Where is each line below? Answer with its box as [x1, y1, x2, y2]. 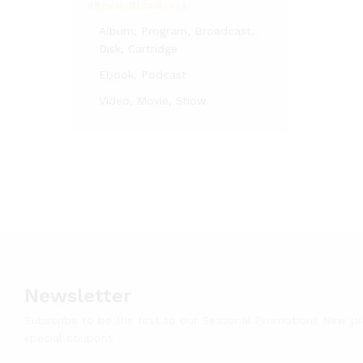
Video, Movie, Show [99, 94, 207, 107]
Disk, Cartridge [99, 42, 177, 55]
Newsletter [24, 284, 131, 307]
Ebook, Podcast [99, 68, 186, 81]
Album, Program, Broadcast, [99, 24, 254, 37]
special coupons [24, 331, 113, 344]
